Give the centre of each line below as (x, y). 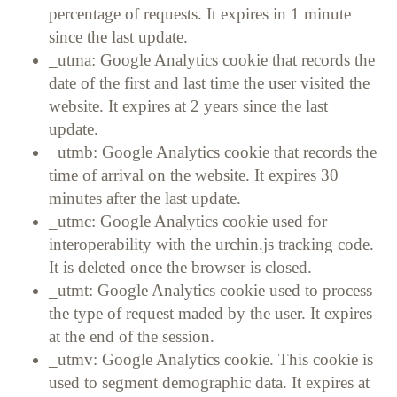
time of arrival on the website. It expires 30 (194, 175)
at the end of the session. (134, 336)
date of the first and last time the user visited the (209, 82)
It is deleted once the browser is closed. (183, 267)
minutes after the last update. (147, 198)
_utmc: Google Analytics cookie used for (188, 221)
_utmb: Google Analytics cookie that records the (213, 152)
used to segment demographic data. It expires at (209, 382)
